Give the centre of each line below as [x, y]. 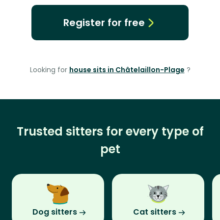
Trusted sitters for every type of [110, 132]
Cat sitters [155, 212]
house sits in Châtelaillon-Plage [127, 70]
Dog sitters [55, 212]
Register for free [104, 23]
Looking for [49, 70]
